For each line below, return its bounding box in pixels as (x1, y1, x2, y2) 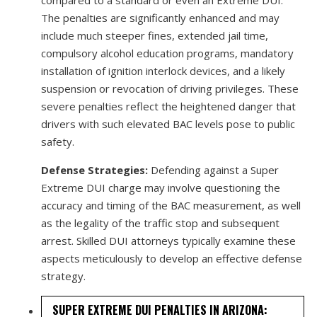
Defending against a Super (147, 162, 279, 177)
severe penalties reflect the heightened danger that (40, 98, 296, 113)
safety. (40, 134, 74, 149)
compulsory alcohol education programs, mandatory (40, 45, 294, 60)
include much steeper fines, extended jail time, (40, 28, 268, 42)
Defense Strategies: (40, 162, 148, 177)
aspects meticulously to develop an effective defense (40, 250, 302, 265)
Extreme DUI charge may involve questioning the (40, 180, 280, 195)
